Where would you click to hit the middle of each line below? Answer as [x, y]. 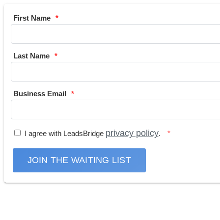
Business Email [40, 93]
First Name [32, 18]
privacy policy [132, 133]
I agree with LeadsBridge [65, 133]
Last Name [31, 55]
